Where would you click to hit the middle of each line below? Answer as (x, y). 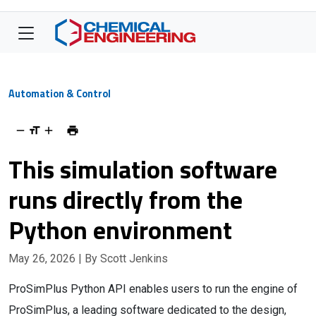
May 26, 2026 (43, 259)
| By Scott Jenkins (123, 259)
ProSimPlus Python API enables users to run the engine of (153, 289)
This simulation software (143, 169)
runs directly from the (126, 199)
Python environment (120, 230)
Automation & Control (60, 94)
